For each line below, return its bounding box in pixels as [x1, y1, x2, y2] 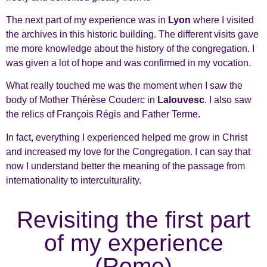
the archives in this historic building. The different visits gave [6, 29, 259, 40]
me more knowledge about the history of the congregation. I [6, 44, 254, 54]
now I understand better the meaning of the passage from [6, 160, 245, 171]
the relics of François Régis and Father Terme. [6, 109, 200, 120]
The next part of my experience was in [6, 15, 168, 26]
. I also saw [204, 95, 252, 105]
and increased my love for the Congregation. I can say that [6, 146, 250, 157]
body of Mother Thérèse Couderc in [6, 95, 157, 105]
